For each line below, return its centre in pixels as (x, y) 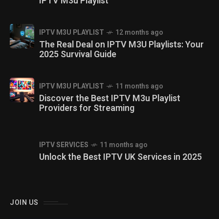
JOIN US (24, 203)
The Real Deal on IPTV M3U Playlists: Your (121, 45)
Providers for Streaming (87, 108)
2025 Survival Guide (78, 55)
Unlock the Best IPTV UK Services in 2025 (120, 157)
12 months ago (139, 33)
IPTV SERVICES (64, 145)
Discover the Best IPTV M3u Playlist (110, 99)
